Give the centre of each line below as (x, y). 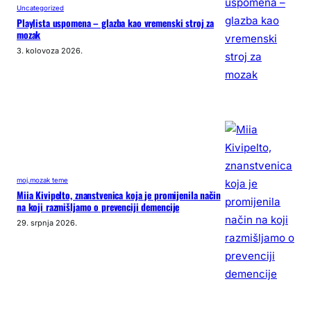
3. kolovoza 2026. (50, 50)
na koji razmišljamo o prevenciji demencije (98, 207)
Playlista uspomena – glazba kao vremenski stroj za (116, 23)
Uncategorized (40, 8)
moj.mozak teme (42, 180)
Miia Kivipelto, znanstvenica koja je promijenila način (119, 195)
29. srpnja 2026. (47, 222)
